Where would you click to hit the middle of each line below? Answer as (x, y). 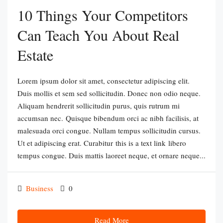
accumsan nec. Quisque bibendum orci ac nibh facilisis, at (108, 118)
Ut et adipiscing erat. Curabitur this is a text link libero (102, 143)
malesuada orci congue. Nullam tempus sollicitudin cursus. (109, 130)
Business (40, 188)
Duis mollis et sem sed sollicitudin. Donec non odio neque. (109, 93)
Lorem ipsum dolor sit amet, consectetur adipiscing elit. (104, 81)
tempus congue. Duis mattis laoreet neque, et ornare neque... (111, 155)
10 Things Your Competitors (103, 15)
